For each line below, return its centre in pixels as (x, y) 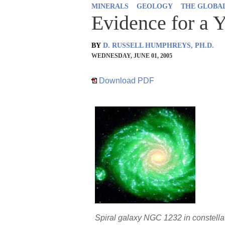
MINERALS (110, 6)
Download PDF (126, 80)
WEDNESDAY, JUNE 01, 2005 (132, 55)
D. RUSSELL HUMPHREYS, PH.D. (158, 45)
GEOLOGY (155, 6)
